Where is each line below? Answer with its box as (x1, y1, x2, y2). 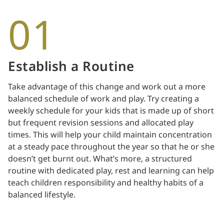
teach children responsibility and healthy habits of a (8, 176, 203, 189)
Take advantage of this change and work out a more (8, 80, 205, 93)
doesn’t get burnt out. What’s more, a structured (8, 152, 192, 165)
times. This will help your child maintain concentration (8, 128, 212, 141)
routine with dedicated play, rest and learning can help (8, 164, 214, 177)
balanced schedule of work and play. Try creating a (8, 92, 199, 105)
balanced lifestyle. (8, 188, 75, 201)
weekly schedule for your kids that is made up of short (8, 104, 214, 117)
